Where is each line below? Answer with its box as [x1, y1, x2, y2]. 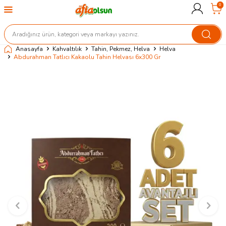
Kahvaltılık [52, 45, 82, 53]
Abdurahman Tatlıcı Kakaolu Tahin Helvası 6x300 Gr [14, 53, 160, 61]
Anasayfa [16, 45, 43, 53]
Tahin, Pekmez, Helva [91, 45, 150, 53]
